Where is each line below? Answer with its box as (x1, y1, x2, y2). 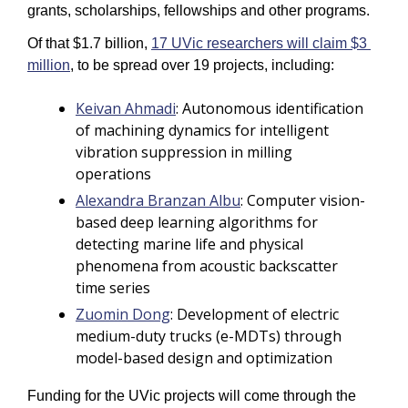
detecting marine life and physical (76, 234, 303, 255)
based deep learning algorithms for (76, 212, 318, 233)
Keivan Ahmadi (76, 98, 176, 119)
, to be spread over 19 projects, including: (70, 57, 338, 74)
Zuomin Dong (76, 304, 170, 325)
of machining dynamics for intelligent (76, 120, 329, 141)
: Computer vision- (240, 190, 365, 211)
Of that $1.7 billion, (27, 36, 151, 52)
